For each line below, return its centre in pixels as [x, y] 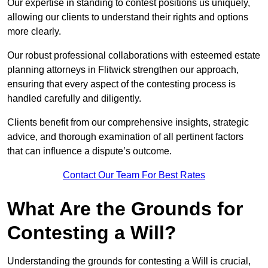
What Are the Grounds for [125, 209]
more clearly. [35, 32]
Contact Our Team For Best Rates [134, 175]
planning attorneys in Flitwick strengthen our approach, [123, 70]
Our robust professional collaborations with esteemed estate [134, 56]
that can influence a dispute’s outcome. [89, 151]
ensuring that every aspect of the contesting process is [121, 84]
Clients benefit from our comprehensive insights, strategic [128, 123]
